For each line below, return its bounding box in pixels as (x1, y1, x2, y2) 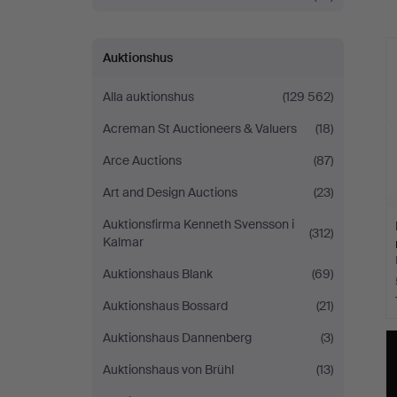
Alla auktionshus (103, 89, 194, 105)
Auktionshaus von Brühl (103, 362, 234, 378)
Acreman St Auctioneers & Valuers (103, 121, 297, 136)
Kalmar (103, 234, 144, 250)
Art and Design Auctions (103, 184, 237, 200)
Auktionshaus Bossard (103, 298, 228, 314)
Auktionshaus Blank (103, 266, 213, 282)
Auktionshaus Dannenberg (103, 330, 252, 346)
